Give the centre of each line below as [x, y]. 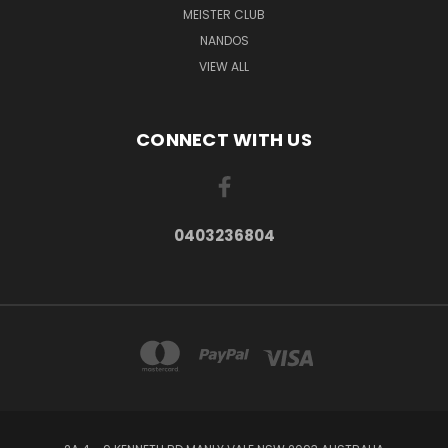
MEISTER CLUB [224, 15]
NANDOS [224, 41]
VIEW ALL [224, 67]
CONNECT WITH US [224, 140]
